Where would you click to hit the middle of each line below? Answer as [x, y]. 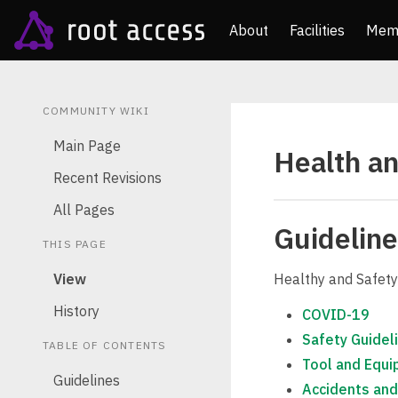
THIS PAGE [75, 244]
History [76, 311]
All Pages [84, 210]
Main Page [87, 146]
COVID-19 [336, 314]
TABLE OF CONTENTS [105, 345]
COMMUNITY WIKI [96, 111]
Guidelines [87, 380]
